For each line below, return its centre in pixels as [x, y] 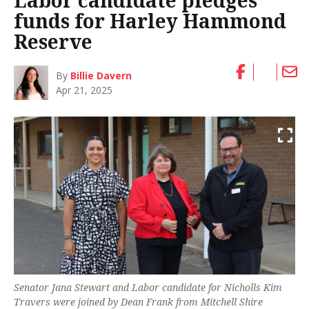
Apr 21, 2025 [84, 90]
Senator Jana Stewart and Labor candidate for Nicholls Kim [148, 287]
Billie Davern [101, 75]
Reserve [53, 42]
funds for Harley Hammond [150, 21]
